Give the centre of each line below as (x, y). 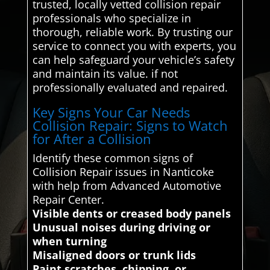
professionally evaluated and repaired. (130, 87)
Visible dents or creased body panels (131, 213)
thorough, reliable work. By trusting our (132, 32)
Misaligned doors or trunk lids (114, 255)
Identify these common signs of (112, 158)
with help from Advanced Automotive (127, 185)
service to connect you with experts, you (134, 46)
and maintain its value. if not (105, 73)
